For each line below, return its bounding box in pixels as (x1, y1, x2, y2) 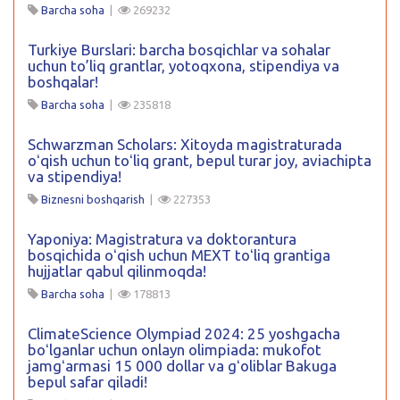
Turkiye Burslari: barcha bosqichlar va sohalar (28, 40, 330, 58)
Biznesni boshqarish (41, 192, 145, 205)
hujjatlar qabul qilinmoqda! (28, 262, 206, 279)
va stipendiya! (28, 167, 121, 185)
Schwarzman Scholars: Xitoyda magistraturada (28, 135, 342, 153)
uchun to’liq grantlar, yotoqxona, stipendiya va (28, 56, 339, 74)
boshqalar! (28, 72, 98, 90)
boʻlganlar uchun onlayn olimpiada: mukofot (28, 340, 321, 358)
